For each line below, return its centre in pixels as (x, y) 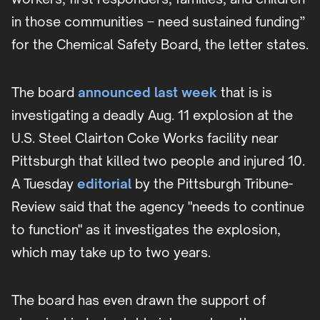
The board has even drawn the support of (139, 300)
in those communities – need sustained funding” (159, 22)
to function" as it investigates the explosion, (146, 230)
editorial (104, 184)
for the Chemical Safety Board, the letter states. (160, 45)
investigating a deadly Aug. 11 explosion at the (152, 115)
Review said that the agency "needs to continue (158, 207)
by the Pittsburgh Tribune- (212, 184)
